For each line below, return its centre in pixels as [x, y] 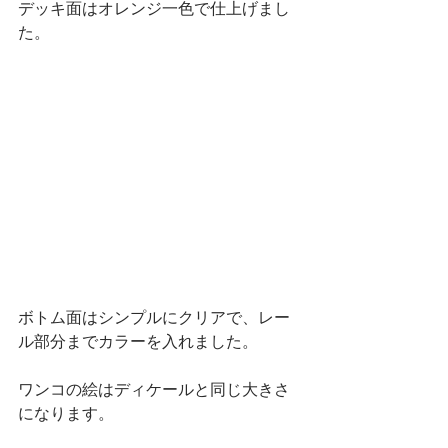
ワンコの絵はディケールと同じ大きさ [154, 389]
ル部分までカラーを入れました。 [138, 341]
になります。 [66, 413]
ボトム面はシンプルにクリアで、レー [154, 317]
